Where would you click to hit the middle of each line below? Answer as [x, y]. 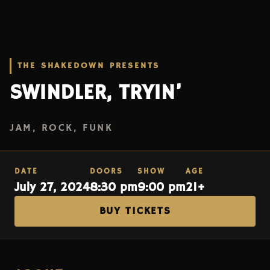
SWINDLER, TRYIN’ [96, 93]
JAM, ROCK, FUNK [61, 128]
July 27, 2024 [52, 188]
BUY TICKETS [135, 212]
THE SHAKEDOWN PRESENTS [89, 66]
